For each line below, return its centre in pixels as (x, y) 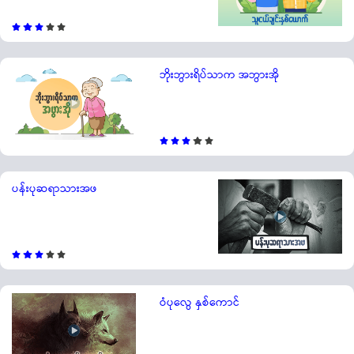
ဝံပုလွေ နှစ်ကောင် (199, 302)
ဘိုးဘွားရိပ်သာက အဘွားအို (219, 75)
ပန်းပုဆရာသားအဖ (55, 188)
